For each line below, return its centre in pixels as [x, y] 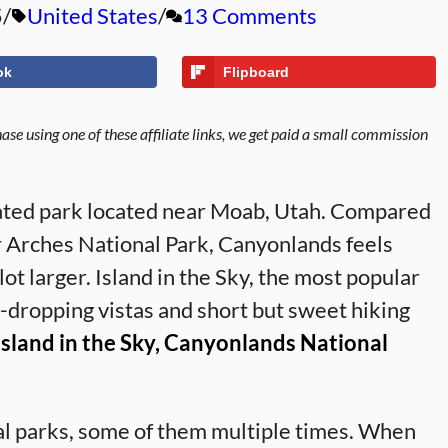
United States [92, 15]
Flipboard [255, 72]
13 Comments [249, 15]
